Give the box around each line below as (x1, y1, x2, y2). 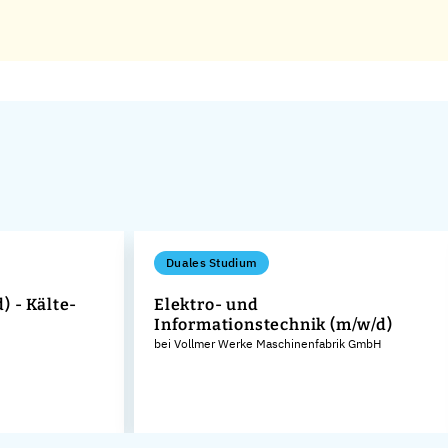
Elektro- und (154, 294, 259, 314)
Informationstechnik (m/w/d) (154, 314, 393, 334)
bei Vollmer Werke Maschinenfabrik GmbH (154, 335, 381, 351)
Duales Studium (166, 254, 258, 270)
